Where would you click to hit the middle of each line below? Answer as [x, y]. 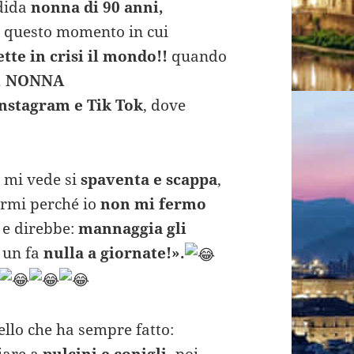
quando [200, 56]
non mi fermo [154, 204]
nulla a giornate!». [115, 253]
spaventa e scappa [149, 180]
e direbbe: [41, 229]
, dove [165, 105]
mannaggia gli [133, 229]
